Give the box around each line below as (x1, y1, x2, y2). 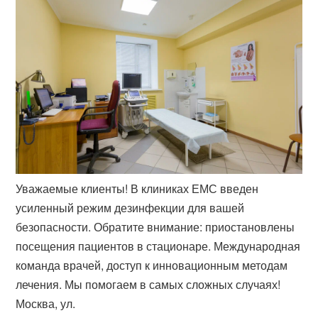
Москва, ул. (16, 295, 76, 312)
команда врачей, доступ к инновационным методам (16, 256, 288, 273)
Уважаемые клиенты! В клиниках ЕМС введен (16, 180, 259, 197)
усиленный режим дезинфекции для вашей (16, 199, 245, 216)
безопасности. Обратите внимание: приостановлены (16, 218, 295, 235)
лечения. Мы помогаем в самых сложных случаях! (16, 275, 281, 292)
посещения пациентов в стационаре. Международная (16, 237, 301, 254)
